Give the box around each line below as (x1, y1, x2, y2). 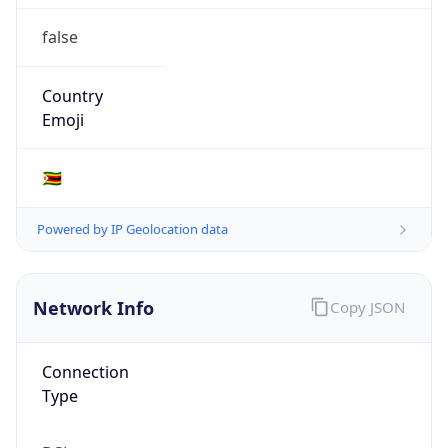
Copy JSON (329, 296, 405, 317)
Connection (41, 360, 129, 383)
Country (41, 84, 103, 107)
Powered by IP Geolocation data (37, 220, 228, 239)
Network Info (33, 296, 154, 321)
